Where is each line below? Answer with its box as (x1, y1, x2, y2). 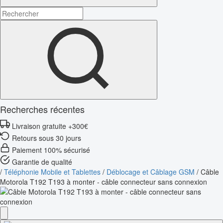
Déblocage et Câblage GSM (107, 166, 195, 177)
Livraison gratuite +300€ (12, 120, 88, 131)
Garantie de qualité (12, 156, 72, 167)
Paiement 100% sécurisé (12, 144, 90, 155)
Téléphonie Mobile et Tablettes (4, 166, 101, 177)
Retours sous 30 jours (12, 132, 81, 143)
